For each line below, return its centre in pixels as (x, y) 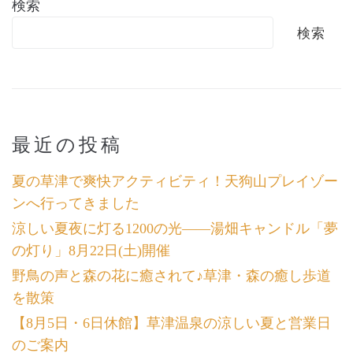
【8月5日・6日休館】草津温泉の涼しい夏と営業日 (171, 323)
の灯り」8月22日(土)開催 (91, 251)
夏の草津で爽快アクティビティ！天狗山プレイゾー (175, 181)
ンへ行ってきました (76, 203)
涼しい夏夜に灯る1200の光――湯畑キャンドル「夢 (175, 229)
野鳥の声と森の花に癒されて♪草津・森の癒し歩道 (171, 276)
